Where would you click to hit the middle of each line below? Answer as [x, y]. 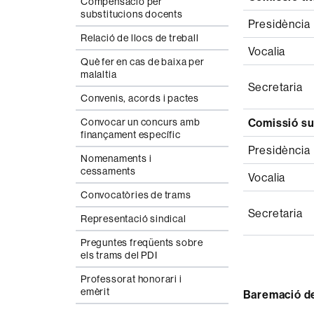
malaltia [99, 74]
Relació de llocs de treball [140, 38]
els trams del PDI [119, 255]
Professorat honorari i [131, 279]
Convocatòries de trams [136, 195]
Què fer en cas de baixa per [143, 62]
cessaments [109, 171]
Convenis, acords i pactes [140, 98]
